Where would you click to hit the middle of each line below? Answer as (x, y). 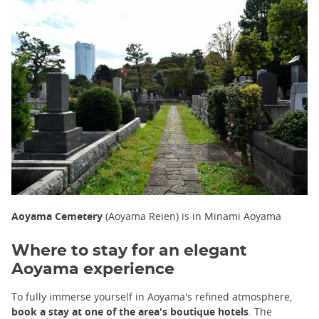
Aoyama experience (93, 269)
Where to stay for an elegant (129, 250)
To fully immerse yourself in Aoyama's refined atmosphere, (152, 296)
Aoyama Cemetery (57, 216)
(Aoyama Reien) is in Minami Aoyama (192, 216)
